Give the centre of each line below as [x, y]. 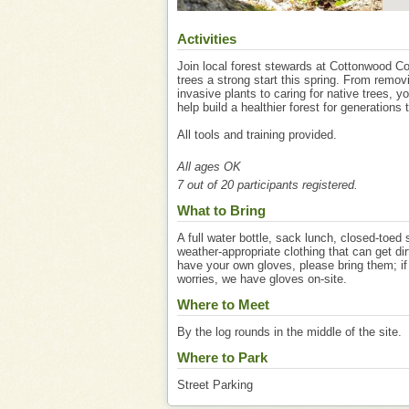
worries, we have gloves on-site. [262, 279]
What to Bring [221, 210]
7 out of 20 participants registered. [267, 185]
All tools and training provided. [257, 135]
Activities [207, 39]
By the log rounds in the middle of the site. [289, 332]
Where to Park [222, 357]
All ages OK [209, 167]
